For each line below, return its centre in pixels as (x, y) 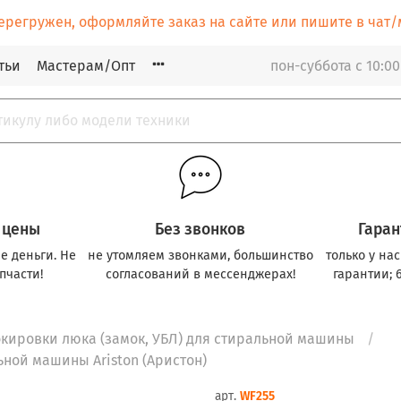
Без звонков (200, 229)
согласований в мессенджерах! (200, 274)
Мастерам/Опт (86, 65)
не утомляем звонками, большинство (200, 255)
